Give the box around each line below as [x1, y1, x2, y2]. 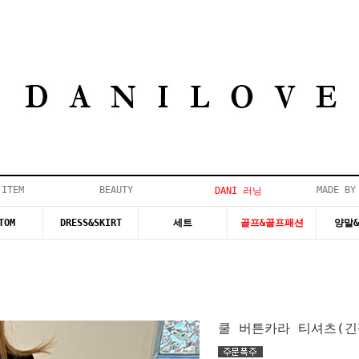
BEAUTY [99, 184, 133, 196]
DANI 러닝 [215, 185, 262, 196]
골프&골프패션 [240, 217, 304, 228]
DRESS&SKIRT [59, 217, 122, 228]
